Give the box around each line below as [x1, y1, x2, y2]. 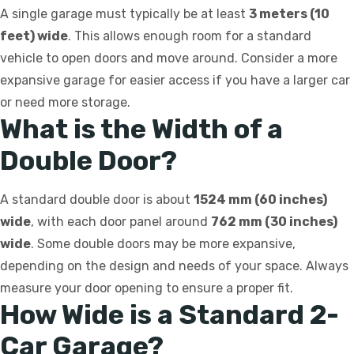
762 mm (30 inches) [211, 214, 337, 230]
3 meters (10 [249, 6, 330, 22]
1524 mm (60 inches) [194, 192, 327, 208]
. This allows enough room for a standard [68, 28, 311, 44]
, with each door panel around [31, 214, 211, 230]
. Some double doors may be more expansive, [31, 236, 296, 252]
